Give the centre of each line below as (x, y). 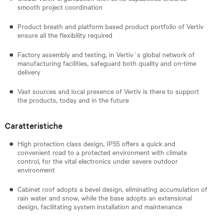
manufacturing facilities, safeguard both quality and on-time (107, 63)
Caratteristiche (34, 125)
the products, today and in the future (73, 100)
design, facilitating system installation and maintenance (100, 206)
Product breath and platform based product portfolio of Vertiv (110, 26)
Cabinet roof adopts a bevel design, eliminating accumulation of (112, 189)
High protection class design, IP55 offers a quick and (96, 143)
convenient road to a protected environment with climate (102, 152)
